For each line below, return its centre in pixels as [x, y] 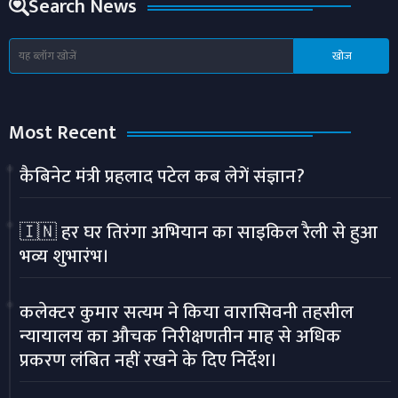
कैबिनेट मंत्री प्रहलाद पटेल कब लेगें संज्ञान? [162, 177]
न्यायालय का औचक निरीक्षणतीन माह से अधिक [180, 337]
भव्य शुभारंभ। [64, 257]
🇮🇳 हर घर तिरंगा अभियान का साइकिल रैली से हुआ [199, 233]
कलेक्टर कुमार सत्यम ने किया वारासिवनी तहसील [187, 313]
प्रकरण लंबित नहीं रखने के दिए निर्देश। [148, 361]
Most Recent [63, 132]
